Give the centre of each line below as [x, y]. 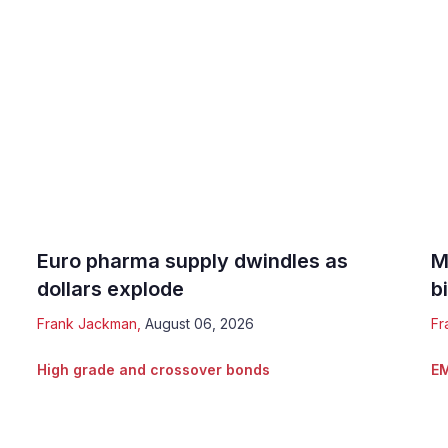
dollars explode [111, 289]
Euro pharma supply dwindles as [193, 261]
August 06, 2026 [200, 324]
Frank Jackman [87, 324]
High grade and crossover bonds [154, 370]
